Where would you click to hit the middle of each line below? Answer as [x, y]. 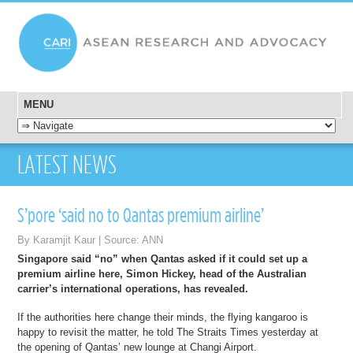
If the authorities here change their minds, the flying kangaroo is [163, 317]
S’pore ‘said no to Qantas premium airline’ [141, 215]
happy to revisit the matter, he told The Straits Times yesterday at [168, 332]
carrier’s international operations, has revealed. [133, 288]
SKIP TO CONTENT [65, 125]
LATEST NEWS [67, 165]
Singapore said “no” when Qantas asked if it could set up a [163, 258]
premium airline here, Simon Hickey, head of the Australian [162, 273]
